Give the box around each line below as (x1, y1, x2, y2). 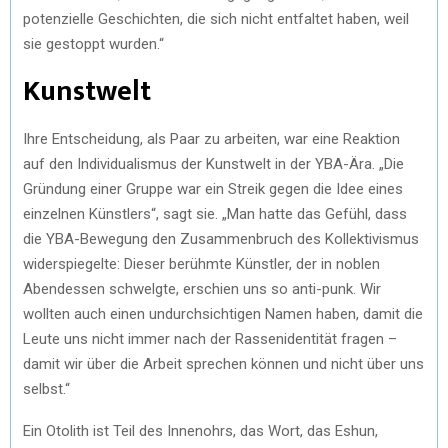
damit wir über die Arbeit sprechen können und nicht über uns (23, 354, 424, 373)
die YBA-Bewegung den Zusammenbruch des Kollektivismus (23, 229, 419, 248)
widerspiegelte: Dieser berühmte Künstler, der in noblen (23, 254, 380, 273)
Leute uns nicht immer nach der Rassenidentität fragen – (23, 329, 397, 348)
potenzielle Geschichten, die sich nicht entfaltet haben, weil (23, 9, 409, 28)
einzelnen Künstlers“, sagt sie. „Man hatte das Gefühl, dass (23, 204, 407, 223)
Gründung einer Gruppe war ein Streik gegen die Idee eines (23, 179, 403, 198)
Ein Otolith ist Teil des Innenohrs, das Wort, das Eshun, (23, 421, 378, 440)
